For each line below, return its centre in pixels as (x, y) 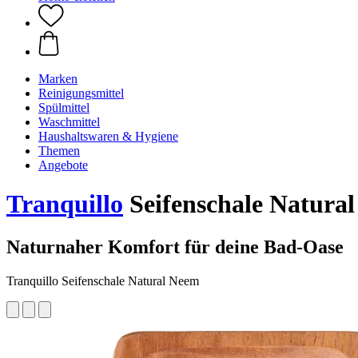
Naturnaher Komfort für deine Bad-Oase (175, 247)
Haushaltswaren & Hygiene (108, 136)
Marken (58, 79)
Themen (59, 151)
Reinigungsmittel (81, 93)
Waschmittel (69, 122)
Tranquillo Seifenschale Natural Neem (103, 280)
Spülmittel (64, 107)
